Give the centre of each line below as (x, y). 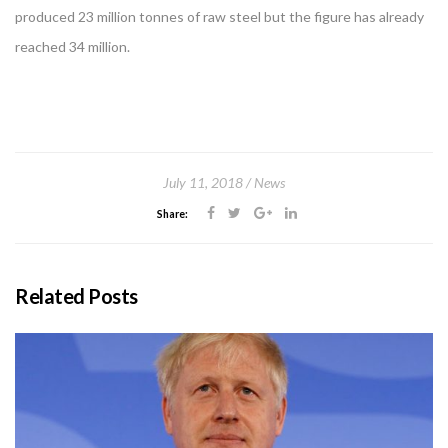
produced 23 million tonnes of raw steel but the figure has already (219, 16)
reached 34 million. (72, 46)
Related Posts (76, 296)
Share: (172, 214)
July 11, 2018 (203, 182)
